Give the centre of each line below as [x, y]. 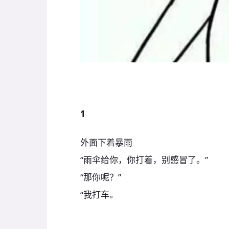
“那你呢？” [101, 177]
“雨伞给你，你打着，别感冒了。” [144, 160]
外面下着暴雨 [106, 143]
